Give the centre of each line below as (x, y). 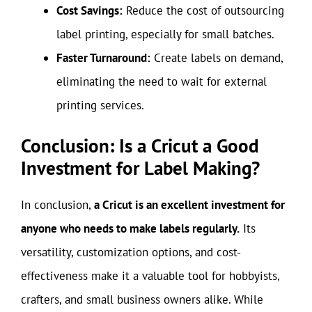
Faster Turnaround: (103, 57)
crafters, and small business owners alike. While (142, 299)
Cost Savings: (89, 10)
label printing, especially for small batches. (165, 34)
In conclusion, (57, 205)
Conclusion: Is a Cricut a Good (140, 146)
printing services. (100, 105)
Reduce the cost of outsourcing (203, 10)
